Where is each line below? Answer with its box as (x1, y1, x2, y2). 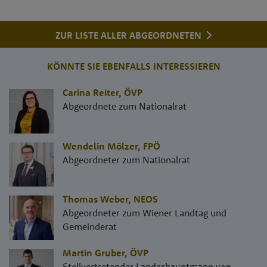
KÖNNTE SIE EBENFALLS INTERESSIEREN (46, 60, 221, 73)
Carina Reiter (63, 86, 119, 99)
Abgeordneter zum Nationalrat (63, 154, 190, 166)
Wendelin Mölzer (63, 140, 138, 153)
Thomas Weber (63, 193, 128, 206)
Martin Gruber (63, 247, 125, 259)
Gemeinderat (63, 221, 117, 233)
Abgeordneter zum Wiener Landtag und (63, 207, 226, 219)
